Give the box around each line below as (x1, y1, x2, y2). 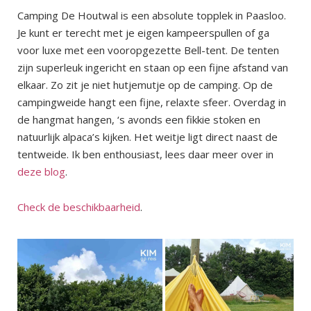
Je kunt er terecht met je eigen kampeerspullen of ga (17, 26, 269, 40)
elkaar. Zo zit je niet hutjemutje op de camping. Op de (17, 78, 273, 92)
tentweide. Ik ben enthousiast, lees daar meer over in (17, 147, 274, 162)
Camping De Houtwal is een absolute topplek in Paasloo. (17, 8, 286, 23)
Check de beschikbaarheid (17, 200, 140, 215)
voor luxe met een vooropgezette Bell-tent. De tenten (17, 43, 279, 58)
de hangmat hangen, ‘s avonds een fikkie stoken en (17, 112, 260, 127)
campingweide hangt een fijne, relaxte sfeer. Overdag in (17, 95, 286, 110)
